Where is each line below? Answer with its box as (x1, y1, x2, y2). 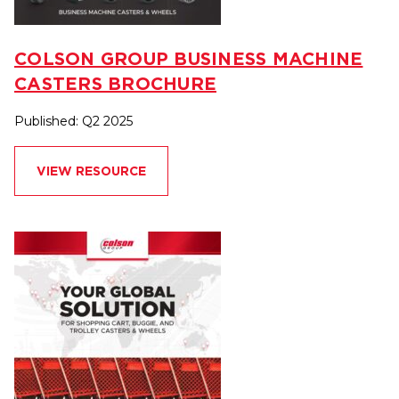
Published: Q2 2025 (14, 113, 133, 130)
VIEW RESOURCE (37, 164, 146, 179)
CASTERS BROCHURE (14, 73, 216, 94)
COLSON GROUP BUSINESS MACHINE (14, 48, 363, 69)
